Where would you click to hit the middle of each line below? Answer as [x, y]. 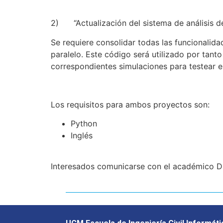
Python [84, 123]
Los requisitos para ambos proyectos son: [130, 104]
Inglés [82, 135]
